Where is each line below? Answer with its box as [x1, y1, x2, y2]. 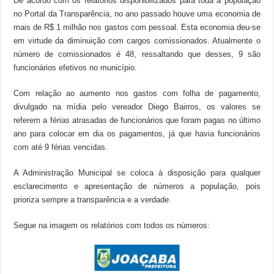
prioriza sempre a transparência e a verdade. [13, 194, 172, 204]
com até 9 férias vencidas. [13, 142, 108, 152]
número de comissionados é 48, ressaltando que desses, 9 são [13, 49, 261, 59]
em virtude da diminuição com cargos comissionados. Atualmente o [13, 35, 261, 45]
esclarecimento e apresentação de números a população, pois [13, 181, 261, 191]
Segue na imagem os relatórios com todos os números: [13, 220, 210, 230]
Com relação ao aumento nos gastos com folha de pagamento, [13, 88, 261, 98]
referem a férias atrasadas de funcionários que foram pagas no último [13, 115, 261, 125]
